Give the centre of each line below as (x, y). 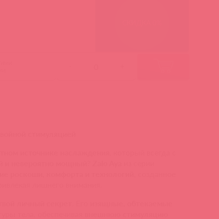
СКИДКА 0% (142, 23)
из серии (138, 163)
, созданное (155, 174)
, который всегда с (143, 153)
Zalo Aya (107, 163)
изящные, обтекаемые (131, 203)
